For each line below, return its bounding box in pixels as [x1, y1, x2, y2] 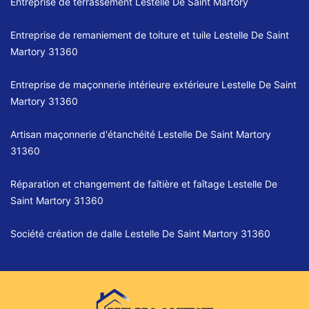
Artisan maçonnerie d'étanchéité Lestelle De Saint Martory [10, 128, 271, 141]
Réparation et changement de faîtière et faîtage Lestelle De [10, 178, 277, 190]
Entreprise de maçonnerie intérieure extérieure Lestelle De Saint [10, 79, 297, 91]
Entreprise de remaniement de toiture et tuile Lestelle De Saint [10, 29, 289, 41]
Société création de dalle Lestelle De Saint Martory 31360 [10, 228, 270, 240]
